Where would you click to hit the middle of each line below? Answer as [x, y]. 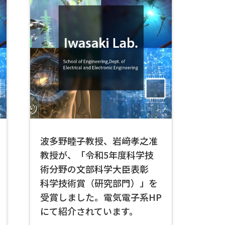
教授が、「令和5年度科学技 [97, 155]
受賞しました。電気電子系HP [101, 197]
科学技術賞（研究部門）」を [99, 183]
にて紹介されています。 [89, 211]
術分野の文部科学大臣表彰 [99, 169]
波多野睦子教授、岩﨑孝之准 [99, 141]
